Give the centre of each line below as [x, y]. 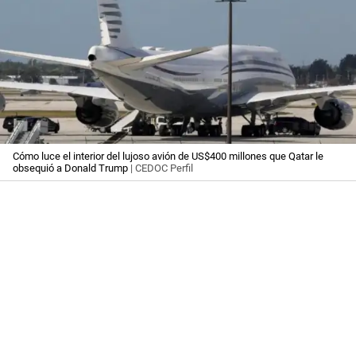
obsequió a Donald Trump [70, 168]
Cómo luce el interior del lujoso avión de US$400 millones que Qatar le [168, 157]
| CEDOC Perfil [161, 168]
